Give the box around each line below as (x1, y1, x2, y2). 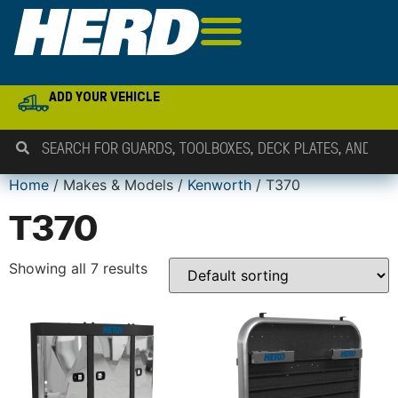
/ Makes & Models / (49, 176, 187, 194)
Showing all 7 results (9, 259, 147, 277)
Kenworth (187, 176, 251, 194)
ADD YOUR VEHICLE (49, 89, 161, 104)
